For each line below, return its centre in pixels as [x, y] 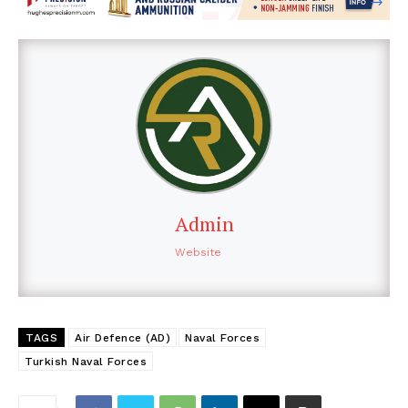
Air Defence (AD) [122, 338]
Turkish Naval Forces [86, 362]
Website [198, 253]
